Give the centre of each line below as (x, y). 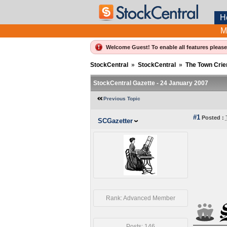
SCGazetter (115, 121)
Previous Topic (122, 99)
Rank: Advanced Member (140, 198)
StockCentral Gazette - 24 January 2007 (150, 83)
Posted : (212, 118)
